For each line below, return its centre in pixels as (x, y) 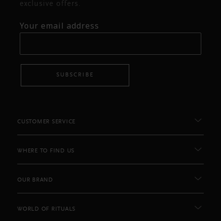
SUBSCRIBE (75, 75)
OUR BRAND (35, 180)
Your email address (59, 25)
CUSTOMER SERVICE (46, 122)
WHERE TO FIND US (46, 151)
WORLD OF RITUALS (46, 209)
